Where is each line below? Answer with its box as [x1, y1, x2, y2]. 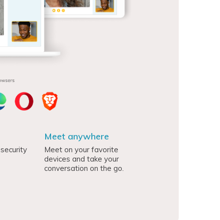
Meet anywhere [44, 130, 110, 142]
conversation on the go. [44, 163, 124, 173]
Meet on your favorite [44, 144, 119, 154]
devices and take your [44, 154, 119, 164]
